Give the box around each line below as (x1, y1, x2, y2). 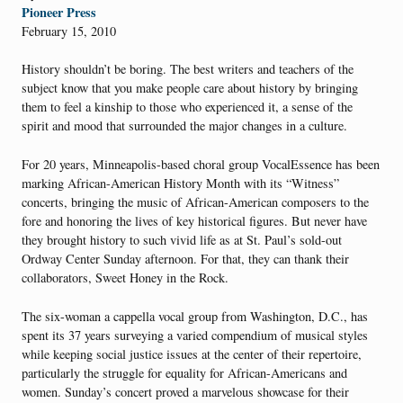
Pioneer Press (22, 2, 96, 22)
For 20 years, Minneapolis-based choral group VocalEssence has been (22, 155, 380, 173)
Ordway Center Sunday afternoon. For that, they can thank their (22, 249, 349, 267)
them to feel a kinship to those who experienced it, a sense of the (22, 98, 353, 116)
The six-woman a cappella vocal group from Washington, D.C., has (22, 307, 368, 325)
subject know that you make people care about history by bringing (22, 79, 358, 97)
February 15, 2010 (22, 22, 116, 40)
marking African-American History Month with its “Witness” (22, 174, 339, 192)
